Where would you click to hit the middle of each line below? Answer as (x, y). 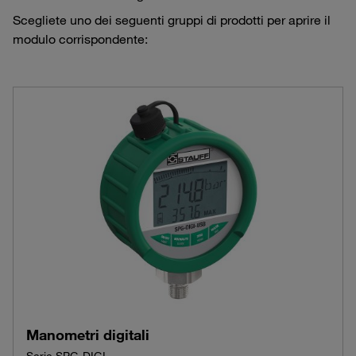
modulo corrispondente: (80, 39)
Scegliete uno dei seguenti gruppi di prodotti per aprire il (172, 20)
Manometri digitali (88, 335)
